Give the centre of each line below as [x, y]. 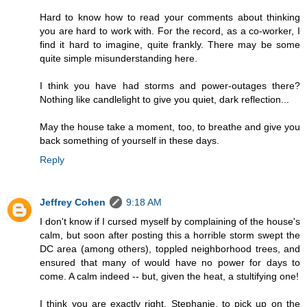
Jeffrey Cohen [73, 202]
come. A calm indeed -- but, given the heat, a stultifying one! [169, 277]
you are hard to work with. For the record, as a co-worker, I [170, 31]
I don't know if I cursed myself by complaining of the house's [170, 222]
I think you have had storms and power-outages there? [170, 86]
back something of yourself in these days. [130, 141]
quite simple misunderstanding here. [119, 59]
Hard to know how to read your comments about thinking [170, 17]
